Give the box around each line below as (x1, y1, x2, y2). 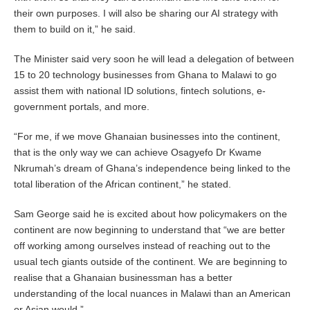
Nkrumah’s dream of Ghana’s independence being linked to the (14, 163, 291, 174)
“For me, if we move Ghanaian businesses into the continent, (14, 131, 280, 143)
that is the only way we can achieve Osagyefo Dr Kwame (14, 147, 262, 158)
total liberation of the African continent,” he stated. (14, 179, 231, 190)
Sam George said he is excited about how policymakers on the (14, 208, 287, 220)
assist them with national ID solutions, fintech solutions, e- (14, 85, 266, 97)
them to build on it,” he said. (14, 24, 136, 35)
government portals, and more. (14, 101, 149, 113)
